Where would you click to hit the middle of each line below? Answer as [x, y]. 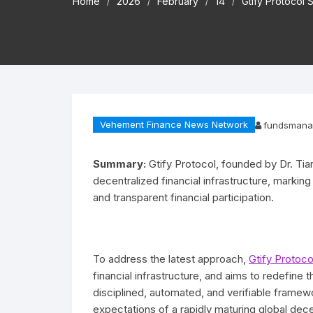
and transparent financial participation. [185, 197]
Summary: [121, 164]
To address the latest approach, [171, 259]
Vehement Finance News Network [174, 124]
